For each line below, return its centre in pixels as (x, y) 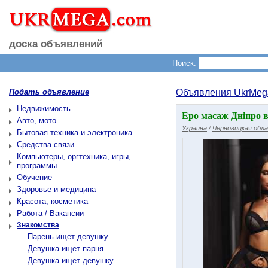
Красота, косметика (52, 201)
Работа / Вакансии (50, 213)
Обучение (34, 177)
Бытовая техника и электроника (74, 133)
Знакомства (38, 225)
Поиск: (184, 63)
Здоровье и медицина (56, 189)
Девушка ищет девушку (71, 261)
